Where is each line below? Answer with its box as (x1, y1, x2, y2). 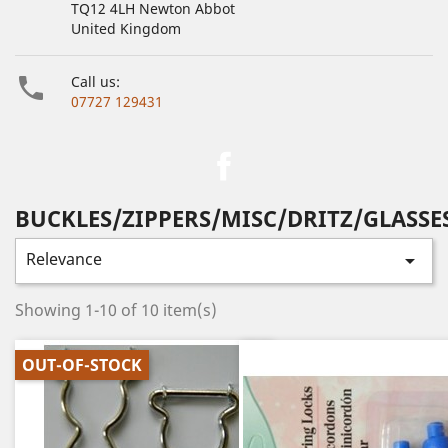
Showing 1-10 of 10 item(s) (15, 299, 217, 321)
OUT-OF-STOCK (22, 354, 142, 376)
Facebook (244, 145, 317, 167)
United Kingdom (71, 19, 181, 38)
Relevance (26, 248, 102, 270)
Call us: (71, 72, 120, 91)
